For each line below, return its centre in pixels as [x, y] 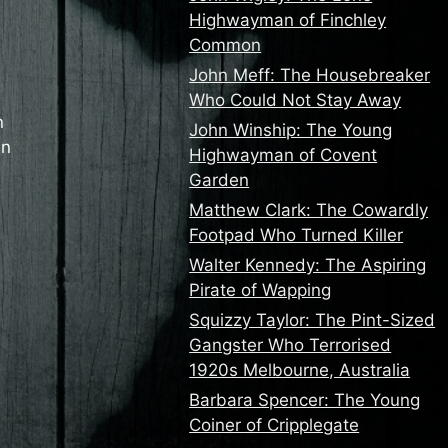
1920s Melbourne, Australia [300, 370]
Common [225, 45]
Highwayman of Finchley [288, 20]
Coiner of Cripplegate [274, 425]
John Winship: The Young [291, 130]
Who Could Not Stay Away [295, 100]
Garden [219, 180]
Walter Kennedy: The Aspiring [308, 265]
